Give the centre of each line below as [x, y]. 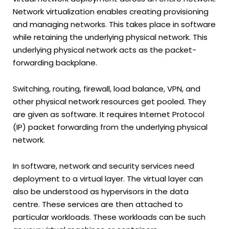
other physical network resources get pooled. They [109, 102]
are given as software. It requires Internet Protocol [109, 114]
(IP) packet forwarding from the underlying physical [110, 127]
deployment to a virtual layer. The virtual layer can [108, 179]
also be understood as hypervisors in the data [101, 192]
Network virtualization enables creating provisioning [111, 11]
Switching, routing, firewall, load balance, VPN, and [107, 89]
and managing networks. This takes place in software [114, 24]
